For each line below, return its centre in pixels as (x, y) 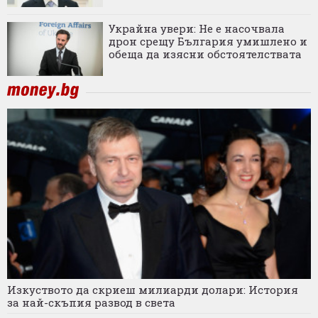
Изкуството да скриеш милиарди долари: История (153, 289)
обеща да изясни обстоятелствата (205, 54)
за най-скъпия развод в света (91, 302)
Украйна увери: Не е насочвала (197, 28)
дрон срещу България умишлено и (208, 41)
